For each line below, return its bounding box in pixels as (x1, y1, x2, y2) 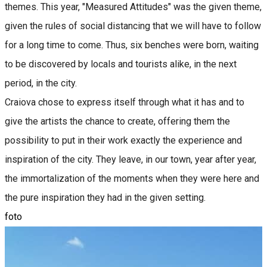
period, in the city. (5, 77, 79, 89)
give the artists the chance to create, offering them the (5, 115, 230, 127)
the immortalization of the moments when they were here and (5, 172, 259, 184)
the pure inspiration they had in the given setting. (5, 191, 208, 203)
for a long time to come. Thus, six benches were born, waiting (5, 39, 259, 51)
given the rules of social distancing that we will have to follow (5, 20, 261, 32)
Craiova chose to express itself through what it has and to (5, 96, 244, 108)
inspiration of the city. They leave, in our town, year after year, (5, 153, 256, 165)
